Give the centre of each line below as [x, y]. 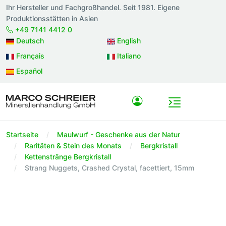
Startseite [22, 135]
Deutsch [29, 41]
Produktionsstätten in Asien [52, 18]
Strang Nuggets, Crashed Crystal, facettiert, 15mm [109, 168]
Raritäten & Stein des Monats [73, 146]
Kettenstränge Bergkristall [68, 157]
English [128, 41]
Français [29, 56]
